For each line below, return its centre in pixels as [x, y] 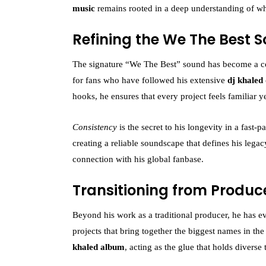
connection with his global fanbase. [138, 159]
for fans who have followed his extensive [150, 80]
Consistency [95, 127]
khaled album [99, 247]
